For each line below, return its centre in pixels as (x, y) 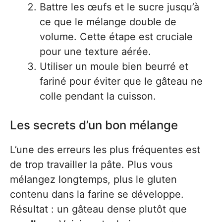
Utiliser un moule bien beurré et (114, 67)
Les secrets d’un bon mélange (94, 125)
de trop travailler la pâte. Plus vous (91, 165)
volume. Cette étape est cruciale (116, 37)
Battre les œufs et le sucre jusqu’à (119, 7)
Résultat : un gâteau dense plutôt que (98, 209)
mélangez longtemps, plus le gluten (93, 180)
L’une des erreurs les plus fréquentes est (105, 150)
